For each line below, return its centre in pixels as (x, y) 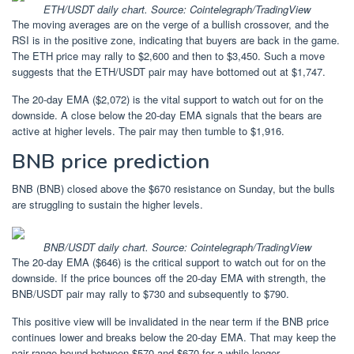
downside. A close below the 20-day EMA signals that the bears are (167, 115)
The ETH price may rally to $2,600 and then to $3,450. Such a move (168, 55)
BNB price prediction (111, 161)
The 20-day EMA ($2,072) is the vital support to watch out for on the (168, 99)
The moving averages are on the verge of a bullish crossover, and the (170, 24)
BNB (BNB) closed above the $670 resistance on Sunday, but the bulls (173, 188)
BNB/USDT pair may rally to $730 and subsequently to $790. (151, 293)
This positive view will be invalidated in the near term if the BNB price (170, 321)
